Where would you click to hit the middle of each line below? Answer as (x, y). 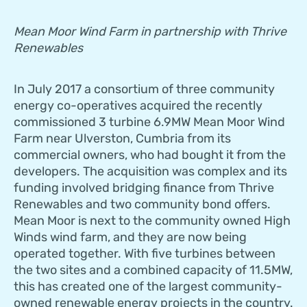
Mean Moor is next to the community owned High (152, 221)
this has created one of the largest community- (148, 287)
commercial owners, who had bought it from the (150, 155)
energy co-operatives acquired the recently (138, 106)
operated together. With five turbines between (145, 254)
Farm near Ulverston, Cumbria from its (122, 139)
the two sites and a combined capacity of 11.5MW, (153, 270)
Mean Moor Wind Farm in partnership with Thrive (150, 32)
